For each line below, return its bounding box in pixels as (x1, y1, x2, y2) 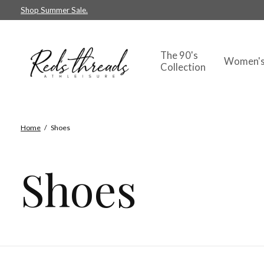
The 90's (160, 49, 198, 62)
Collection (160, 61, 206, 74)
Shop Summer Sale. (21, 5, 88, 15)
